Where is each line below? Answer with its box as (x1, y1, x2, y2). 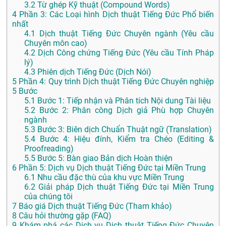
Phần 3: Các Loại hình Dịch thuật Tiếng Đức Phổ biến (17, 10, 214, 20)
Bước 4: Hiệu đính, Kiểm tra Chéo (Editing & (35, 134, 214, 144)
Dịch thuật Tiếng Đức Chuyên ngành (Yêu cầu (35, 29, 214, 39)
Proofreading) (24, 144, 74, 154)
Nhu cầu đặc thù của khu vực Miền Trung (35, 173, 184, 183)
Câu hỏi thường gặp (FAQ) (17, 211, 111, 221)
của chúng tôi (24, 192, 73, 202)
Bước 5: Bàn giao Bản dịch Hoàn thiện (35, 153, 173, 163)
